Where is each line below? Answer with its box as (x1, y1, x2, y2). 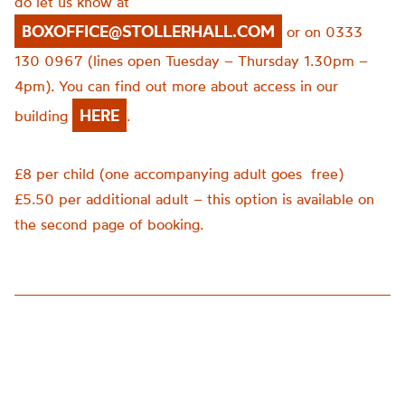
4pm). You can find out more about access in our (14, 77, 338, 95)
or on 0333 (282, 23, 363, 41)
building (14, 107, 72, 125)
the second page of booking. (14, 215, 203, 233)
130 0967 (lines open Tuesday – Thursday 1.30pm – (14, 52, 368, 70)
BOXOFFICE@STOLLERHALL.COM (22, 21, 275, 42)
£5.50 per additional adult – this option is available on (14, 190, 374, 208)
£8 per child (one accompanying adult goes (14, 165, 302, 183)
